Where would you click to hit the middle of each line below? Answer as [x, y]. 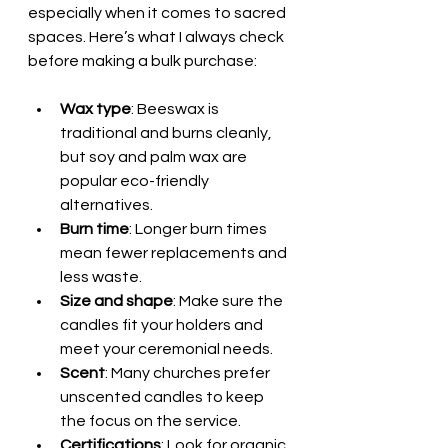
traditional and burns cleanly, [167, 132]
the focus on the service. [150, 420]
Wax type [95, 108]
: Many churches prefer [189, 372]
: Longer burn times [199, 228]
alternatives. [106, 204]
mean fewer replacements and [175, 252]
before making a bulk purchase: [142, 60]
